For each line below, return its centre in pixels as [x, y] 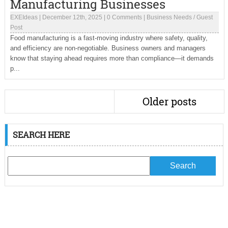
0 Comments [124, 17]
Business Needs [169, 17]
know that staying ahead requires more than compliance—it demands [112, 58]
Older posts [169, 101]
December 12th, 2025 [72, 17]
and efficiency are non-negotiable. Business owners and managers [108, 48]
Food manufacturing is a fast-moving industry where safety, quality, [109, 38]
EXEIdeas [24, 17]
